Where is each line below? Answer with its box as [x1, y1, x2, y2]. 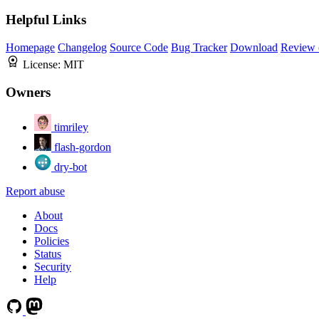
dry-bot [54, 160, 87, 173]
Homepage [6, 41, 55, 54]
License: [23, 58, 63, 71]
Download [230, 41, 278, 54]
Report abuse [6, 184, 65, 197]
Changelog [58, 41, 107, 54]
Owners [6, 84, 51, 100]
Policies [34, 234, 69, 247]
